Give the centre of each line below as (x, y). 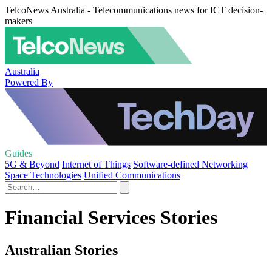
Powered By (29, 82)
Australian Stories (61, 250)
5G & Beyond (32, 164)
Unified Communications (132, 175)
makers (19, 21)
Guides (19, 153)
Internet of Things (96, 164)
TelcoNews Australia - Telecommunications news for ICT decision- (134, 10)
